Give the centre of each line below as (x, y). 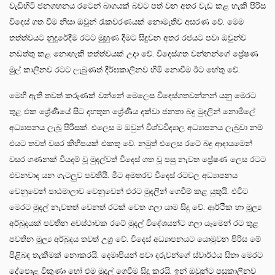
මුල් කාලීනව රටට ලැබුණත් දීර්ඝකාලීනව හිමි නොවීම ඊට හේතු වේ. (125, 69)
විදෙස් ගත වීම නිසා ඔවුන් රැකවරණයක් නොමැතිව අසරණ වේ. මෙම (126, 21)
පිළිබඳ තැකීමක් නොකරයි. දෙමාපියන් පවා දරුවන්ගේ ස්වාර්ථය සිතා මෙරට (136, 255)
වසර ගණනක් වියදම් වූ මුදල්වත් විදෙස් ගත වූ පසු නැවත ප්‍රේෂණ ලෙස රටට (137, 159)
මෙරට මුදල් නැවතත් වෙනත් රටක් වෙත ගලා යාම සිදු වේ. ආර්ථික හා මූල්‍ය (135, 207)
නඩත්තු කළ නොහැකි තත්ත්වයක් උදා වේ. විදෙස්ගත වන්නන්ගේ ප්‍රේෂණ (134, 53)
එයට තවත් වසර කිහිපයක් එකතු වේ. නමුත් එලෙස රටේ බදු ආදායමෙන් (131, 143)
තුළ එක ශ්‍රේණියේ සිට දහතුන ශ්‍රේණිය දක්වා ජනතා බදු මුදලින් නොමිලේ (132, 111)
